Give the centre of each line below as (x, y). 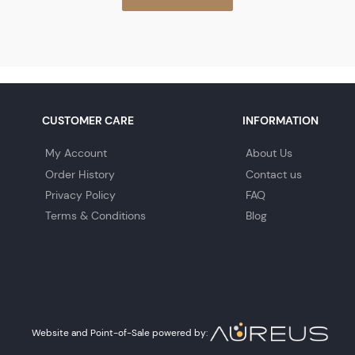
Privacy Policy (80, 195)
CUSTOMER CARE (88, 120)
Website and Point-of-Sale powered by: (121, 332)
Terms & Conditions (95, 215)
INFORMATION (280, 120)
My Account (76, 153)
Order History (80, 174)
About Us (269, 153)
